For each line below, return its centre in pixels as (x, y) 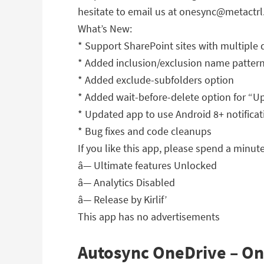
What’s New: (105, 29)
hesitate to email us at (128, 11)
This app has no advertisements (149, 217)
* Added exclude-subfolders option (156, 80)
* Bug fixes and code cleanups (145, 131)
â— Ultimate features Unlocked (147, 165)
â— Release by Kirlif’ (122, 199)
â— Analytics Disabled (126, 182)
